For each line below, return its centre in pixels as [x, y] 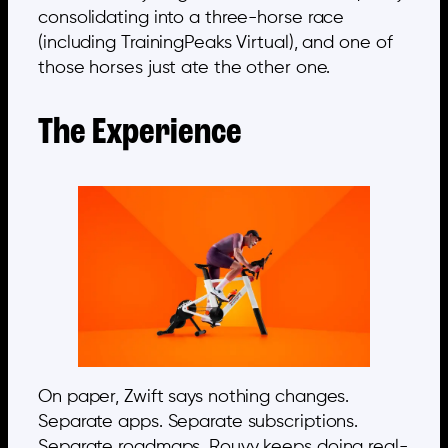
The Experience [140, 133]
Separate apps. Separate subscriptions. [198, 422]
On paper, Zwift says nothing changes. [194, 397]
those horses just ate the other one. [184, 67]
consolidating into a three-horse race [191, 17]
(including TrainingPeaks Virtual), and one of [215, 42]
